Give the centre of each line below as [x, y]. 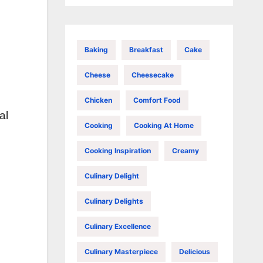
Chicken [98, 100]
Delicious [194, 251]
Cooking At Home [163, 125]
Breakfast [146, 49]
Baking [96, 49]
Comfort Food [157, 100]
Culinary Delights [114, 201]
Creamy [185, 150]
